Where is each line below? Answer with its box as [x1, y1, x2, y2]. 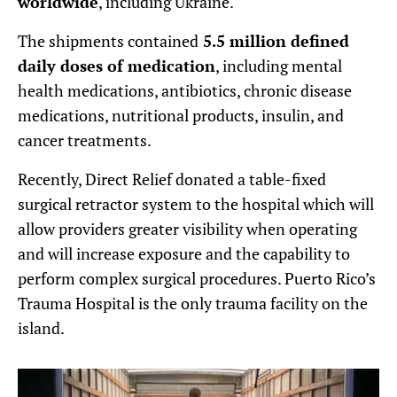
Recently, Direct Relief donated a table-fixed [18, 167, 326, 190]
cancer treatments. [18, 128, 152, 151]
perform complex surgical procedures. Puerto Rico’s [18, 267, 376, 289]
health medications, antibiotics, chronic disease [18, 79, 352, 101]
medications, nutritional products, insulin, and [18, 104, 344, 126]
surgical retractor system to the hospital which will [18, 192, 374, 214]
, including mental [215, 54, 342, 76]
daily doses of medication [18, 54, 215, 76]
